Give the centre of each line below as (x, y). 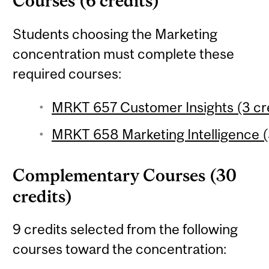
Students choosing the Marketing (115, 34)
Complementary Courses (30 (125, 175)
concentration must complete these (124, 53)
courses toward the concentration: (120, 249)
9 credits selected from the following (125, 229)
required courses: (67, 73)
